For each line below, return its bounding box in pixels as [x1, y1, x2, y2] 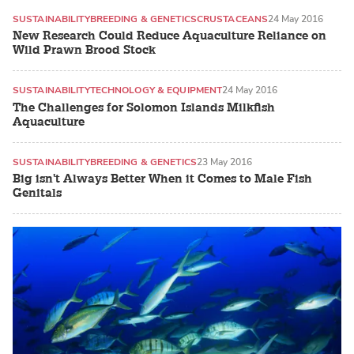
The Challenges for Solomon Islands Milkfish [13, 100, 275, 115]
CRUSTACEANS [196, 12, 269, 25]
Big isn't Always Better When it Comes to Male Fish [13, 171, 312, 187]
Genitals [13, 186, 62, 201]
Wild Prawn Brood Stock [13, 43, 156, 58]
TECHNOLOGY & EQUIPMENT [89, 84, 223, 97]
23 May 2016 [196, 155, 252, 168]
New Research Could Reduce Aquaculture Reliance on [13, 28, 326, 44]
